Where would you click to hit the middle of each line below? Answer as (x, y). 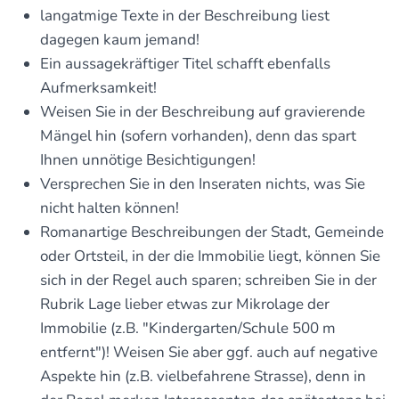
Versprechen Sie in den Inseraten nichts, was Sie (203, 184)
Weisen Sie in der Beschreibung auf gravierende (203, 112)
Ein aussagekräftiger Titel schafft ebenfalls (185, 64)
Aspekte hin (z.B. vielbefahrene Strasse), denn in (203, 376)
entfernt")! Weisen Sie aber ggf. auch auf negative (209, 352)
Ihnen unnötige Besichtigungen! (148, 160)
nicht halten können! (110, 208)
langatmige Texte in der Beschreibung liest (185, 16)
